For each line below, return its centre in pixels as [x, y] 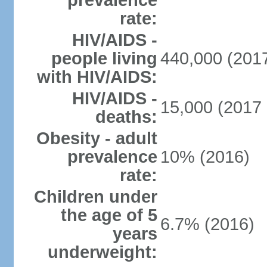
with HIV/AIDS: [97, 77]
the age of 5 [109, 215]
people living [104, 58]
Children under [95, 197]
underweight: [102, 252]
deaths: [126, 117]
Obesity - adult [97, 138]
